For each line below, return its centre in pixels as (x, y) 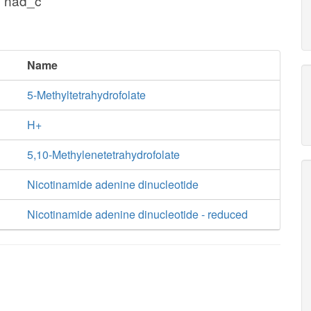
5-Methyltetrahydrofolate (86, 95)
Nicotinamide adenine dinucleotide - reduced (137, 214)
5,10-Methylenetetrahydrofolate (103, 154)
